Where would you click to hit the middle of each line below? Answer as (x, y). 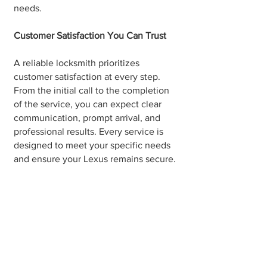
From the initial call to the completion (91, 90)
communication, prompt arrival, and (87, 118)
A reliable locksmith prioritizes (77, 63)
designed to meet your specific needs (92, 145)
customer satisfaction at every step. (87, 77)
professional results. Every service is (89, 131)
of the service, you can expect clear (88, 104)
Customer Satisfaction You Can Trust (90, 35)
